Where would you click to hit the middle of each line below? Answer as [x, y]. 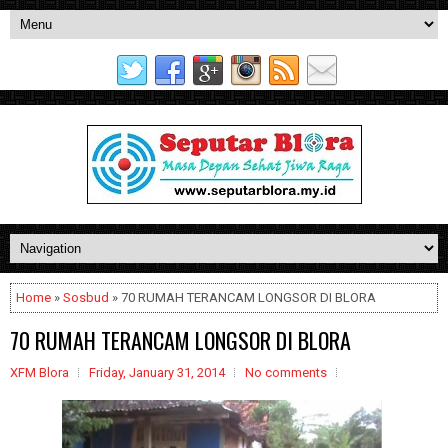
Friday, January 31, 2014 [157, 372]
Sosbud [86, 297]
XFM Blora [39, 372]
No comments [286, 372]
